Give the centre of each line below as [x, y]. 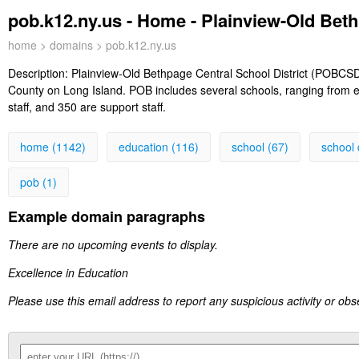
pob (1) [38, 182]
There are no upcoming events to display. [113, 245]
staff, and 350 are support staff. [87, 107]
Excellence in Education [68, 273]
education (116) [159, 147]
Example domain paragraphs [107, 217]
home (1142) [53, 147]
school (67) [260, 147]
